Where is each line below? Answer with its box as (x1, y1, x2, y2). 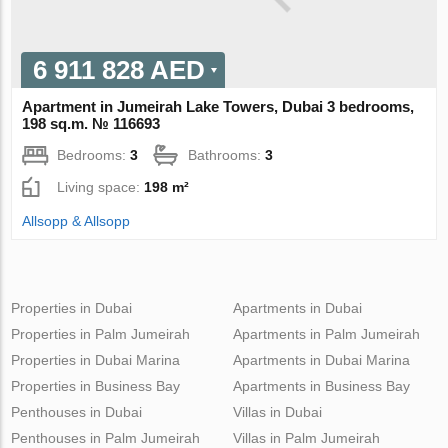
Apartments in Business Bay (232, 377, 410, 394)
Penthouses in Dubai (11, 403, 143, 420)
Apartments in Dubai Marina (232, 351, 410, 368)
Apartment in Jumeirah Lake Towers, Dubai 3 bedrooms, (22, 97, 415, 115)
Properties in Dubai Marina (11, 351, 181, 368)
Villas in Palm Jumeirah (232, 429, 380, 446)
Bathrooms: (188, 146, 266, 163)
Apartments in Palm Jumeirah (232, 325, 420, 342)
